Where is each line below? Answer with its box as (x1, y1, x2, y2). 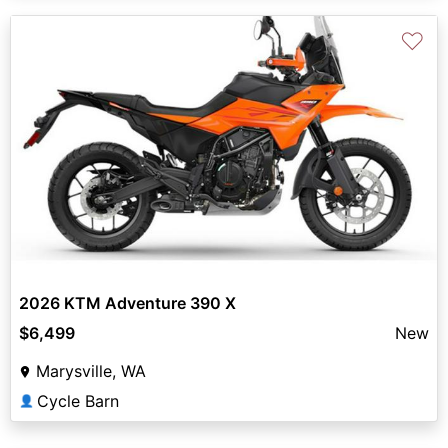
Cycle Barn (37, 390, 119, 411)
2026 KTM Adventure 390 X (19, 292, 236, 313)
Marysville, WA (36, 360, 146, 381)
